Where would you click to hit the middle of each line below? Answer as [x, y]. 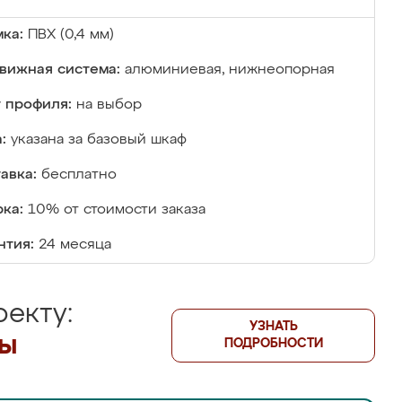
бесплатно [79, 175]
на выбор [109, 105]
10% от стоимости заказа [117, 210]
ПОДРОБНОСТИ [273, 344]
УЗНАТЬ [273, 327]
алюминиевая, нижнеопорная [230, 70]
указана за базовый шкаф [99, 140]
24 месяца [75, 245]
